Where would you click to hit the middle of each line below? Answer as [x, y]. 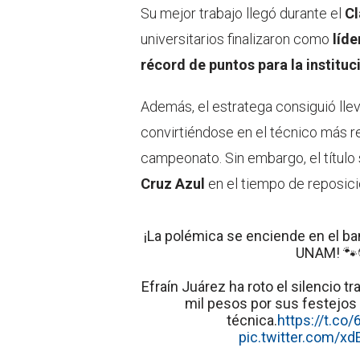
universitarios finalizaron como [237, 39]
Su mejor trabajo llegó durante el [243, 13]
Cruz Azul [173, 183]
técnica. [252, 320]
